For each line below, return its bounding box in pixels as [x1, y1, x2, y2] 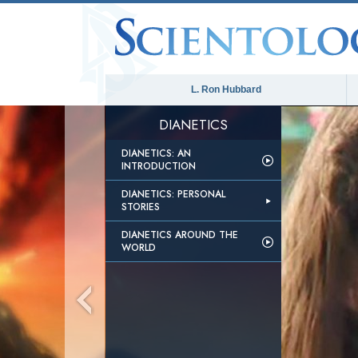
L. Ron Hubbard [190, 84, 261, 95]
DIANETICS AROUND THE [121, 228, 238, 242]
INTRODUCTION [121, 159, 196, 173]
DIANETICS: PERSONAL [121, 187, 225, 201]
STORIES [121, 200, 160, 214]
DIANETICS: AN [121, 146, 191, 161]
